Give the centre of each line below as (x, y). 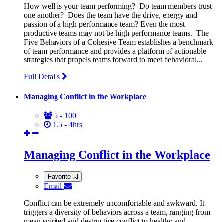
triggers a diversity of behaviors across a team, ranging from (117, 212)
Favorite (60, 176)
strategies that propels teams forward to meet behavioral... (113, 60)
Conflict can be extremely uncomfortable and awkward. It (114, 203)
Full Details (43, 77)
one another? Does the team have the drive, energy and (111, 15)
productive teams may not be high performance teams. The (116, 33)
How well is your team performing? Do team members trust (118, 6)
